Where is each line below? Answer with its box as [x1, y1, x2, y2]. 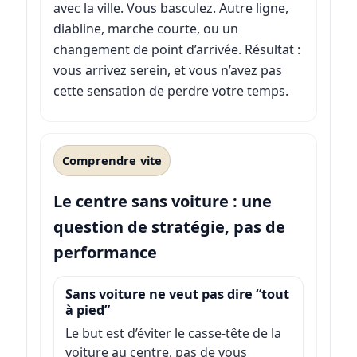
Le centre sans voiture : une [53, 190, 272, 212]
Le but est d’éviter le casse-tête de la [65, 324, 281, 342]
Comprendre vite [61, 152, 163, 169]
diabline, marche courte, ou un [53, 19, 238, 37]
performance [53, 241, 157, 263]
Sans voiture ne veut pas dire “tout [65, 285, 289, 304]
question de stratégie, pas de [53, 215, 285, 237]
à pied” [65, 301, 110, 320]
